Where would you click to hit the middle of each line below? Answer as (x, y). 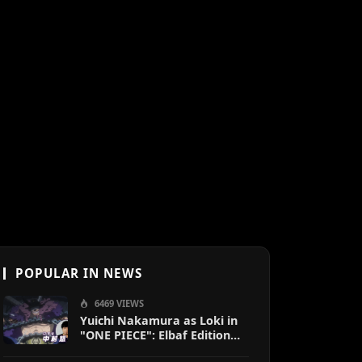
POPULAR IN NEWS (79, 273)
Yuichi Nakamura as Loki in (159, 320)
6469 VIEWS (118, 303)
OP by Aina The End (135, 349)
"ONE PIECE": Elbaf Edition (155, 335)
